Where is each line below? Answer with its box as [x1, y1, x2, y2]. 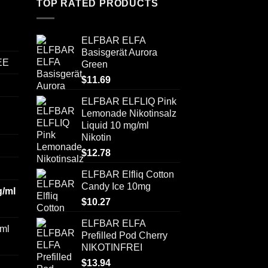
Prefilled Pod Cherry [81, 230, 167, 240]
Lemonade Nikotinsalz [81, 108, 176, 118]
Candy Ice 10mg [81, 181, 151, 191]
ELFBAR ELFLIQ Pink [81, 96, 176, 106]
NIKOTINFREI [81, 242, 142, 252]
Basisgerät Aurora [81, 47, 157, 57]
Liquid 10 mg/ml [81, 120, 149, 130]
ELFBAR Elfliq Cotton [81, 169, 174, 179]
